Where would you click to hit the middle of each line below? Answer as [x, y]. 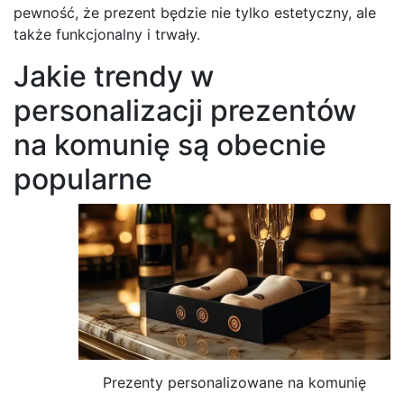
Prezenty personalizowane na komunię [234, 382]
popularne [83, 179]
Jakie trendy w [114, 76]
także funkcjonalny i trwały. [107, 34]
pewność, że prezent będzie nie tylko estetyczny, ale [195, 12]
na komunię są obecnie [170, 144]
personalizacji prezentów [185, 110]
